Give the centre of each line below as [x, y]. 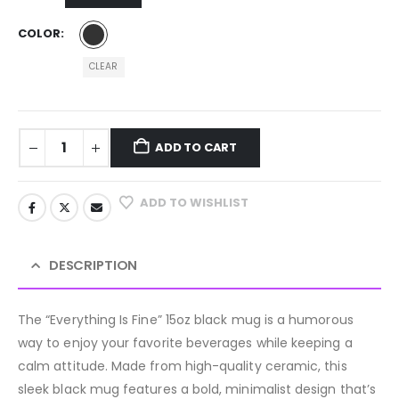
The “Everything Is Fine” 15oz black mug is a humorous [186, 319]
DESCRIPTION [93, 265]
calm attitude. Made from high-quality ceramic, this [183, 366]
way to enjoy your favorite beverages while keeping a [185, 342]
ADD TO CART [196, 148]
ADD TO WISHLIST [195, 203]
